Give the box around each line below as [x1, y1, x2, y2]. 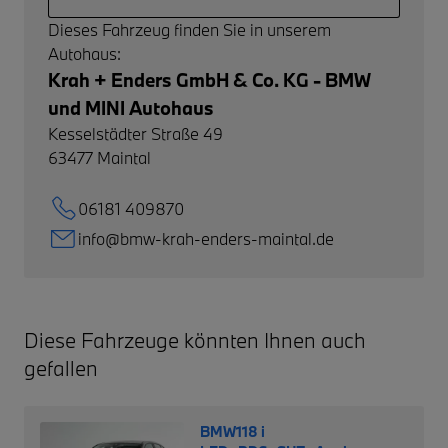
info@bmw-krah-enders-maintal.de [78, 227, 334, 249]
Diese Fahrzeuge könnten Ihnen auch [24, 325, 366, 354]
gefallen [24, 353, 98, 382]
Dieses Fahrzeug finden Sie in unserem [48, 18, 331, 40]
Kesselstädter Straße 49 [48, 122, 223, 144]
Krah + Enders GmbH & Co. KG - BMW [48, 67, 371, 92]
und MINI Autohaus [48, 95, 214, 120]
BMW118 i [199, 421, 265, 441]
